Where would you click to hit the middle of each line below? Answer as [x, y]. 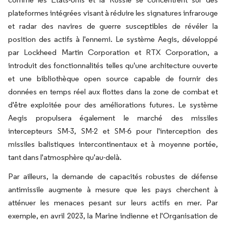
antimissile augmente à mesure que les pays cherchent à [113, 189]
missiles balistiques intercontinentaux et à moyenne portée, [113, 144]
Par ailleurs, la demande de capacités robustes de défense [113, 176]
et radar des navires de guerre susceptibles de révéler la [113, 26]
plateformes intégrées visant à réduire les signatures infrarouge [113, 13]
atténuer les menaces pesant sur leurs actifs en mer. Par [113, 203]
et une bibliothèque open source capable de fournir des [113, 78]
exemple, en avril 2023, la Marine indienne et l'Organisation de [113, 216]
